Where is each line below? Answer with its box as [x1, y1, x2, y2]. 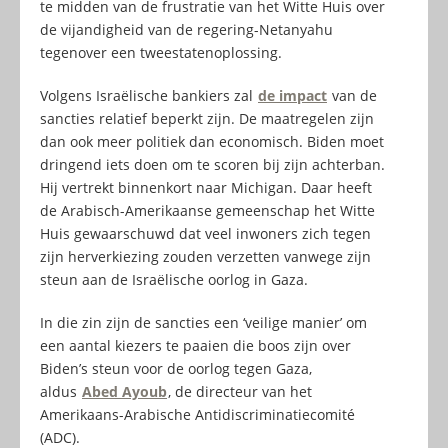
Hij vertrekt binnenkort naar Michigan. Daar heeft [40, 178, 372, 198]
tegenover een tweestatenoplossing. [40, 43, 282, 63]
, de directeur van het [168, 382, 312, 402]
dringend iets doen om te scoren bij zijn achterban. [40, 155, 385, 175]
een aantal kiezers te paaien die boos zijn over [40, 336, 351, 356]
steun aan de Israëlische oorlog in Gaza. [40, 270, 308, 290]
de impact [258, 86, 327, 106]
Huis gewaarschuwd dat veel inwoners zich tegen [40, 224, 371, 244]
